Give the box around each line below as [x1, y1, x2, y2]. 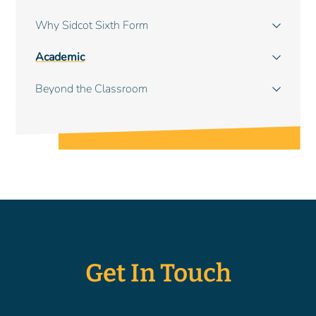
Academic [35, 49, 85, 66]
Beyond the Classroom [35, 81, 148, 97]
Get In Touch [85, 258, 231, 288]
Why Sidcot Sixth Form [35, 18, 149, 34]
